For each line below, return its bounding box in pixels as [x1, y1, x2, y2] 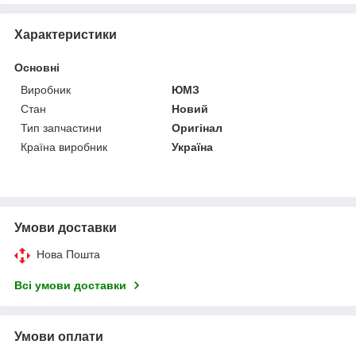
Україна [172, 140, 214, 153]
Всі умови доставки [14, 278, 126, 292]
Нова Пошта [37, 247, 100, 261]
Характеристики [14, 27, 117, 41]
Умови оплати [14, 329, 103, 343]
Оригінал [172, 121, 223, 134]
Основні [14, 60, 60, 74]
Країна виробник [21, 140, 107, 153]
